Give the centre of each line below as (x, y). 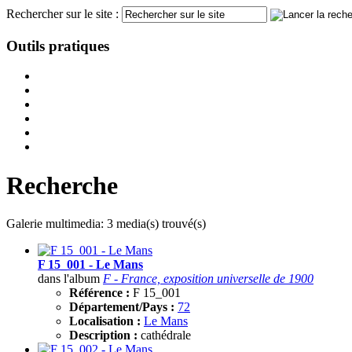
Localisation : (106, 321)
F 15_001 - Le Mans (90, 265)
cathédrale (166, 335)
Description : (105, 335)
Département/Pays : (123, 307)
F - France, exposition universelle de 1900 (208, 279)
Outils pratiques (58, 46)
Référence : (101, 293)
